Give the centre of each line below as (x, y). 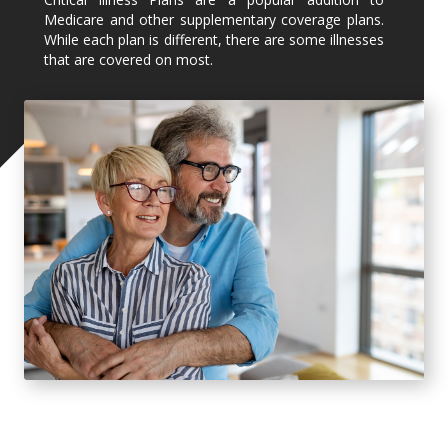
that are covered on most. (128, 60)
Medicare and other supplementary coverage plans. (214, 20)
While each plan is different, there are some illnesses (214, 40)
